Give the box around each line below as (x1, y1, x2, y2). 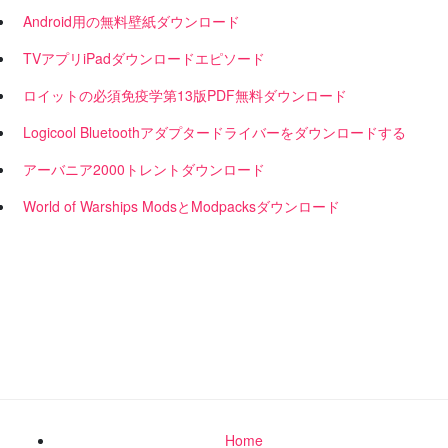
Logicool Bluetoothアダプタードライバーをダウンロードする (23, 122, 406, 142)
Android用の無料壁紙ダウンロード (23, 11, 240, 31)
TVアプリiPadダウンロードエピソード (23, 48, 265, 68)
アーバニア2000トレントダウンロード (23, 159, 265, 179)
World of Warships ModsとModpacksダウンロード (23, 196, 340, 216)
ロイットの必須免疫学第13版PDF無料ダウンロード (23, 85, 347, 105)
